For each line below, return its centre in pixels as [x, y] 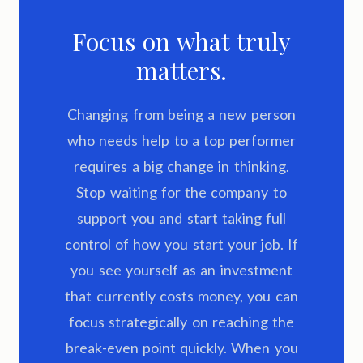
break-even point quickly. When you [181, 348]
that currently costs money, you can [181, 296]
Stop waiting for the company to [181, 192]
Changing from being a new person [181, 115]
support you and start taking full [181, 218]
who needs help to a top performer [181, 141]
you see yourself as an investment [181, 270]
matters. [181, 71]
